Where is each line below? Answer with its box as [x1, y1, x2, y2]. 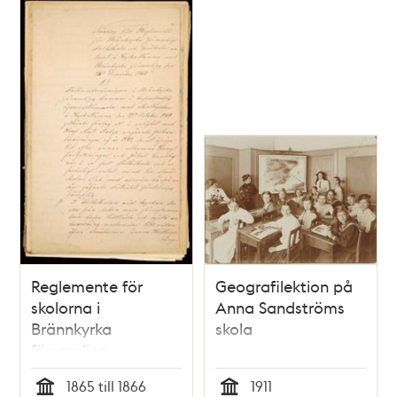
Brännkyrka [31, 317, 113, 339]
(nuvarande [31, 360, 113, 381]
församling [31, 339, 109, 360]
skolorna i [31, 296, 101, 317]
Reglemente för [31, 275, 144, 296]
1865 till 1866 [66, 376, 147, 395]
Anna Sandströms [215, 296, 345, 317]
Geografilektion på [215, 275, 353, 296]
